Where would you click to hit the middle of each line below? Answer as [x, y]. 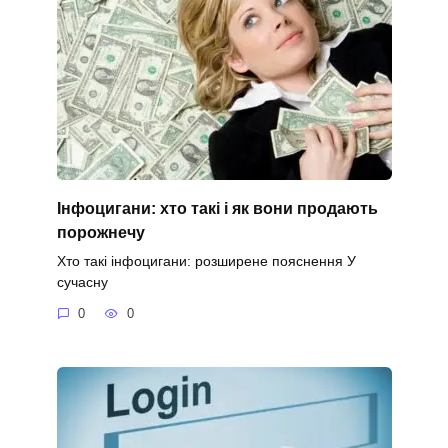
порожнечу [100, 232]
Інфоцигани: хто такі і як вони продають [217, 208]
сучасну [82, 281]
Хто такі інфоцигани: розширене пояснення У [206, 260]
